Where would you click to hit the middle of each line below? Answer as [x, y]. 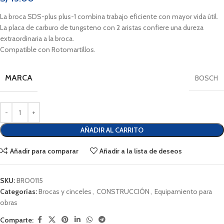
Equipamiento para [183, 192]
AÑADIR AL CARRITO [112, 130]
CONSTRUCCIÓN [123, 192]
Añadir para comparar [44, 151]
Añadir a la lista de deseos [141, 151]
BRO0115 [30, 181]
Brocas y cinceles [65, 192]
